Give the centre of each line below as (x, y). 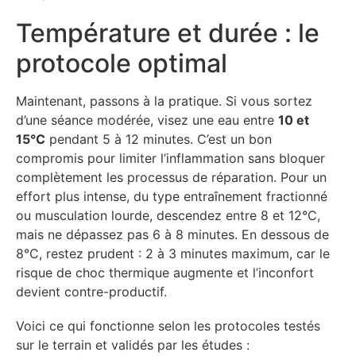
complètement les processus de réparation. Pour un (171, 177)
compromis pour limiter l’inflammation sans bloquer (170, 158)
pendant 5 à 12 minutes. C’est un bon (159, 139)
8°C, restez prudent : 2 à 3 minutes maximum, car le (173, 253)
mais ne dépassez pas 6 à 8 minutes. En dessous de (172, 234)
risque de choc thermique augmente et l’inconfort (165, 272)
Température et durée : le (168, 33)
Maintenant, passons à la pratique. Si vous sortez (164, 101)
